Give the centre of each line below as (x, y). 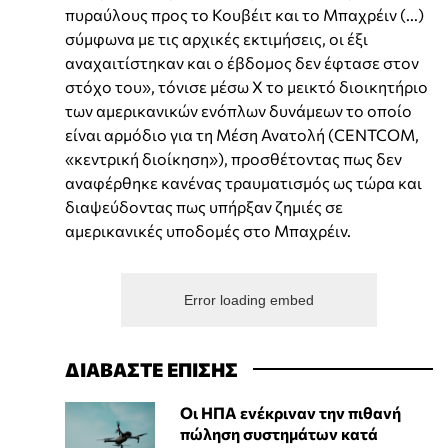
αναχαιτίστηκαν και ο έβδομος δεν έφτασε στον (242, 62)
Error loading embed (249, 299)
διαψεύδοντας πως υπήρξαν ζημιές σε (204, 206)
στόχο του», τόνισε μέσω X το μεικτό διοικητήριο (246, 86)
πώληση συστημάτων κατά (278, 433)
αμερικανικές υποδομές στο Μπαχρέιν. (208, 230)
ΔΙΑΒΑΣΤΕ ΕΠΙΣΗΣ (151, 368)
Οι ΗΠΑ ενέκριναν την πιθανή (290, 412)
